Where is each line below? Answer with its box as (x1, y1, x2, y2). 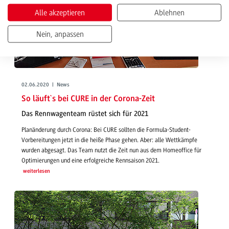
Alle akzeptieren (35, 8, 85, 17)
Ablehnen (154, 8, 185, 17)
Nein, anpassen (36, 29, 84, 39)
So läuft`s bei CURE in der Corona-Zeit (21, 94, 155, 103)
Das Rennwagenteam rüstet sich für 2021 (21, 109, 148, 119)
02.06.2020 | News (21, 82, 70, 88)
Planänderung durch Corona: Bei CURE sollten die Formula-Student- (21, 126, 191, 133)
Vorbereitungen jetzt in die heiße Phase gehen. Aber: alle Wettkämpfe (21, 136, 197, 144)
